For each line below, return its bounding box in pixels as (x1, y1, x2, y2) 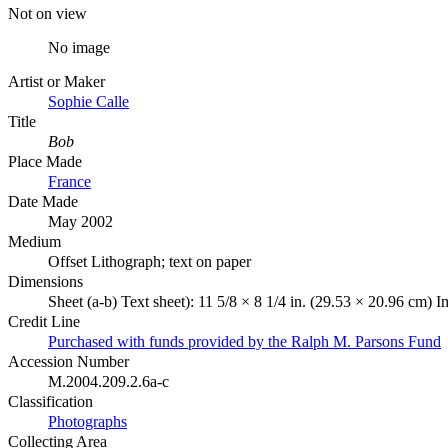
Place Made (8, 152, 82, 170)
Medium (8, 232, 61, 250)
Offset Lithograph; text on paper (48, 252, 251, 270)
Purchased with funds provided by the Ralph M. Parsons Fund (48, 332, 441, 350)
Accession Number (8, 352, 129, 370)
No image (48, 38, 110, 56)
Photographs (48, 412, 127, 430)
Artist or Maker (8, 72, 105, 90)
